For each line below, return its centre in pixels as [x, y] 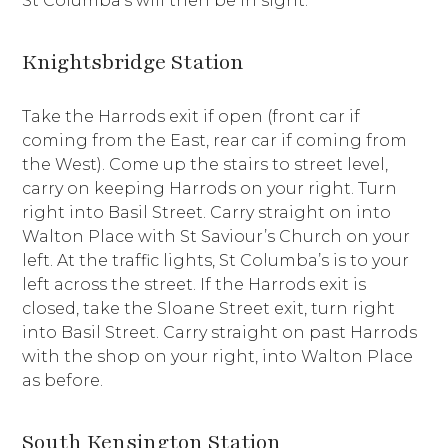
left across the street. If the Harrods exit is [194, 285]
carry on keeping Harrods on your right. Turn [210, 189]
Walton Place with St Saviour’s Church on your [216, 237]
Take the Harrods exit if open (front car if [191, 117]
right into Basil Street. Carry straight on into [207, 213]
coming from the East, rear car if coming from [215, 141]
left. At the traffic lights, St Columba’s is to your [216, 261]
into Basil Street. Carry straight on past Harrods [220, 333]
